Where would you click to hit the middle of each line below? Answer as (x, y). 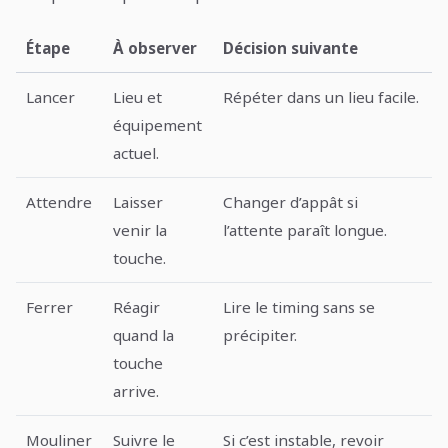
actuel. (136, 152)
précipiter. (260, 334)
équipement (158, 124)
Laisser (138, 201)
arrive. (136, 390)
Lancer (51, 96)
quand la (144, 334)
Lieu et (138, 96)
